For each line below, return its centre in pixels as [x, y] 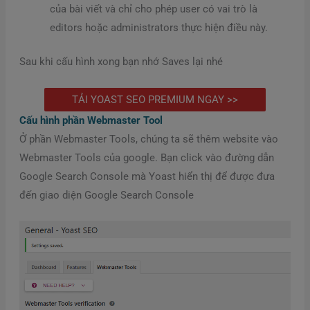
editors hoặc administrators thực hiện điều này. [158, 28]
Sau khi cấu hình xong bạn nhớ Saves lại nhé [121, 62]
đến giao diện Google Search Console [106, 195]
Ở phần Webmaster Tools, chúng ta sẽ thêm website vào [148, 139]
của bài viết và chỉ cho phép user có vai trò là [153, 9]
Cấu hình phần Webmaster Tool [91, 120]
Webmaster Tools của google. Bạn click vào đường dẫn [146, 157]
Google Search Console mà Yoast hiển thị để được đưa [147, 176]
